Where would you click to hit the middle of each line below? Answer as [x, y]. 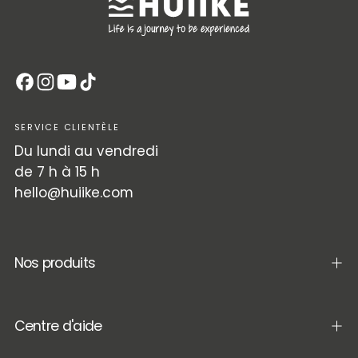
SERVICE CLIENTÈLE [67, 127]
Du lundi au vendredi [86, 151]
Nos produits [55, 263]
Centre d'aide [58, 326]
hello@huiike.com [74, 193]
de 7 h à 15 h [57, 172]
